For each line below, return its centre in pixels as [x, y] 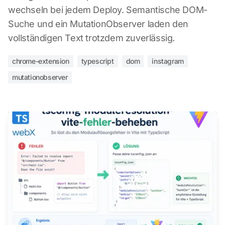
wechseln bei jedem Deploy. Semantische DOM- [108, 10]
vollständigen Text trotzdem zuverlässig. [92, 38]
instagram [168, 61]
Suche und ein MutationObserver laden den [98, 24]
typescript [97, 61]
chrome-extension [41, 61]
